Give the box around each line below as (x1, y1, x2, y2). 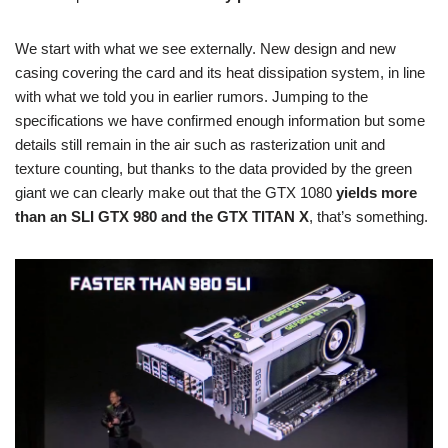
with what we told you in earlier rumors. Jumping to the (15, 87, 368, 105)
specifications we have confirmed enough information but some (15, 111, 425, 129)
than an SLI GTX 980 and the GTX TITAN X (15, 207, 309, 225)
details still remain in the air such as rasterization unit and (15, 135, 385, 153)
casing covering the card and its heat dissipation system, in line (15, 63, 425, 81)
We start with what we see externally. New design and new (15, 39, 396, 57)
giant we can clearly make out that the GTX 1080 (15, 183, 336, 201)
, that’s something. (309, 207, 428, 225)
